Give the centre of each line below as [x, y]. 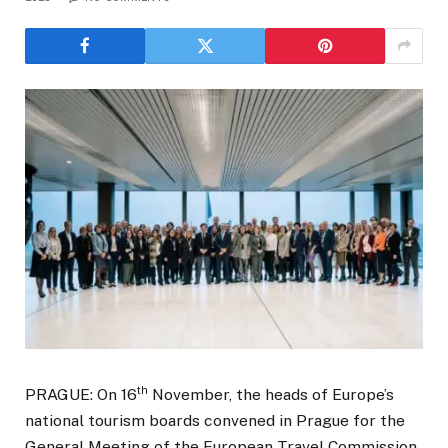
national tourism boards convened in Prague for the [215, 421]
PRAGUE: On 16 [81, 395]
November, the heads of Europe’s [271, 395]
